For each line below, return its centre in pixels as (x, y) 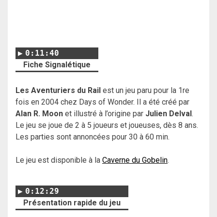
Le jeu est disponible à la (59, 160)
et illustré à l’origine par (104, 114)
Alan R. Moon (39, 114)
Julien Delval (169, 114)
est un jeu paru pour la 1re (146, 91)
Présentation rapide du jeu (72, 203)
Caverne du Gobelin (135, 160)
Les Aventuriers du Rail (59, 91)
